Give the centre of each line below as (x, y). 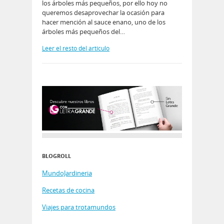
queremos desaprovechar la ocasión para (103, 13)
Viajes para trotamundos (79, 207)
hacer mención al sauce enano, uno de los (104, 22)
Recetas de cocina (68, 190)
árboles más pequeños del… (83, 32)
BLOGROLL (56, 155)
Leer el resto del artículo (76, 48)
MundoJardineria (67, 173)
